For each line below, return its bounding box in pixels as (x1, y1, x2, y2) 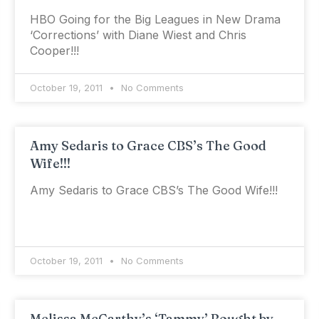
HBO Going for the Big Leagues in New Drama (29, 12, 281, 26)
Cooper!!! (29, 43, 79, 58)
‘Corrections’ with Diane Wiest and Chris (29, 28, 246, 42)
